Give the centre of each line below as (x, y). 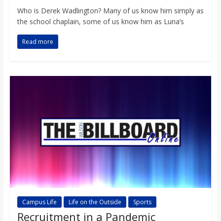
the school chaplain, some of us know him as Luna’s (100, 22)
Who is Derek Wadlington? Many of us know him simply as (110, 11)
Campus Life (39, 202)
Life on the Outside (95, 202)
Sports (142, 202)
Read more (37, 42)
